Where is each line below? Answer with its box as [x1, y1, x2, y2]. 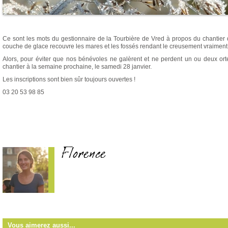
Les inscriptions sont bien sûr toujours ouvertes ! [3, 76, 135, 83]
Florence [62, 149, 105, 164]
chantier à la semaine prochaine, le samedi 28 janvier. [3, 63, 153, 70]
